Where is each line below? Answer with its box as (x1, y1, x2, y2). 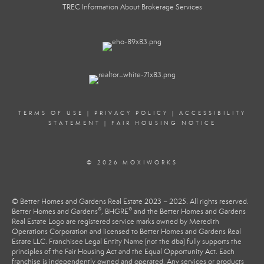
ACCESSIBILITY (179, 110, 246, 117)
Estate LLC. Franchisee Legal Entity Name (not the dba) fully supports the (12, 237, 242, 246)
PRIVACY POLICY (94, 110, 169, 117)
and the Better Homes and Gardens (132, 207, 246, 216)
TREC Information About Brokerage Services (62, 2, 202, 12)
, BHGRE (101, 207, 128, 216)
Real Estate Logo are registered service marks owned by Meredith (12, 217, 219, 226)
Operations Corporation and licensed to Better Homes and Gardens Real (12, 227, 241, 236)
